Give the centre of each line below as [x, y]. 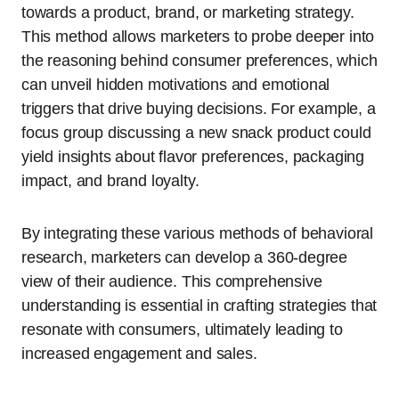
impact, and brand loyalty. [110, 181]
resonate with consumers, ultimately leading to [182, 330]
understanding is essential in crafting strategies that [199, 306]
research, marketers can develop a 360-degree [185, 258]
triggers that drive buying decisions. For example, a [199, 109]
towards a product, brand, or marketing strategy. [188, 13]
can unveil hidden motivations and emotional [176, 85]
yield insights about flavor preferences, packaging [193, 157]
